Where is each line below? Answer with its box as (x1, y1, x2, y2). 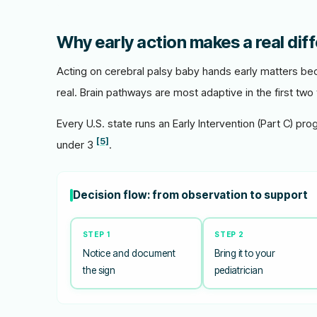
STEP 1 (82, 229, 110, 238)
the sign (82, 264, 115, 276)
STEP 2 (214, 229, 244, 238)
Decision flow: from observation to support (73, 188, 308, 202)
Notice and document (82, 247, 175, 259)
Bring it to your (214, 247, 275, 259)
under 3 (57, 138, 96, 151)
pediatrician (214, 264, 263, 276)
